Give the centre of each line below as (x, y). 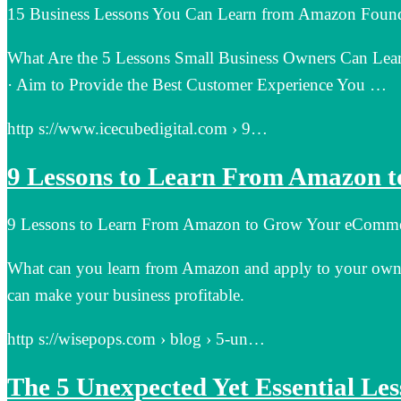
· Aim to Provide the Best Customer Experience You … (197, 84)
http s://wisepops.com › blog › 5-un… (136, 339)
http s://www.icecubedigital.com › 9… (137, 128)
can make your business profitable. (126, 295)
